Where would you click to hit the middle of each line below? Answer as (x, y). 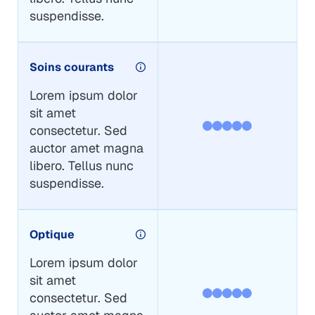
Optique (52, 234)
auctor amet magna (86, 148)
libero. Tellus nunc (81, 165)
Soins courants (71, 67)
